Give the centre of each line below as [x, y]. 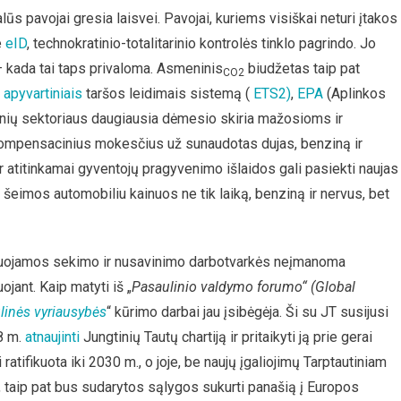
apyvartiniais [43, 94]
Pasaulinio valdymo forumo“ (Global [243, 287]
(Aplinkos [354, 94]
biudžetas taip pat [302, 68]
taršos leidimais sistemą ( [168, 94]
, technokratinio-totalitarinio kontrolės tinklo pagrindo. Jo [201, 43]
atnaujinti [52, 337]
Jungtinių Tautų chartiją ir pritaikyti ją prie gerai [226, 337]
